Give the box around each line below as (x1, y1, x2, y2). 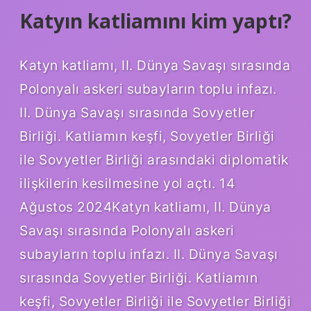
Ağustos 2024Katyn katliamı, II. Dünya (19, 199, 271, 216)
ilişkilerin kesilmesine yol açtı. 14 (19, 175, 235, 192)
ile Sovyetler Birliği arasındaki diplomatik (19, 151, 289, 169)
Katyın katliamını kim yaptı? (19, 8, 292, 35)
